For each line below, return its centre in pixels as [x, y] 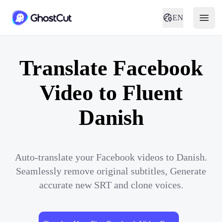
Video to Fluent [111, 93]
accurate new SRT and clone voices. [111, 185]
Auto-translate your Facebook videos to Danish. [111, 157]
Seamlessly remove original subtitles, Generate [111, 171]
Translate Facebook [111, 68]
